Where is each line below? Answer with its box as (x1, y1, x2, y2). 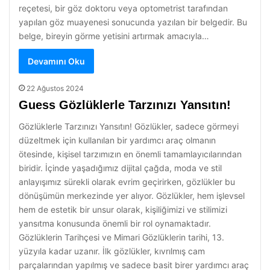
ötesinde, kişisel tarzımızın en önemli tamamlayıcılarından (19, 149, 242, 159)
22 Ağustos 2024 (27, 84, 84, 93)
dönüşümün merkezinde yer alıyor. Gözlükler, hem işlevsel (19, 190, 245, 201)
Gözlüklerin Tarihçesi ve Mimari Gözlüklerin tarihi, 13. (19, 232, 224, 242)
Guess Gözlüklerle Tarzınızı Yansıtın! (19, 98, 231, 111)
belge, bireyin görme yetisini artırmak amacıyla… (19, 31, 209, 41)
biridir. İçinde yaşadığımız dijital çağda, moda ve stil (19, 163, 222, 173)
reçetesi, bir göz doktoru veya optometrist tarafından (19, 3, 228, 13)
